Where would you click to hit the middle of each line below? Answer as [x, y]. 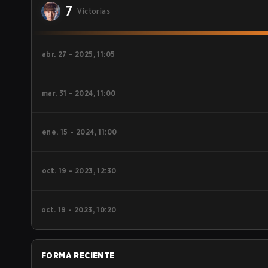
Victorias [94, 11]
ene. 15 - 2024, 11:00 [80, 132]
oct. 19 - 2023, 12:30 [79, 171]
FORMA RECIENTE [78, 255]
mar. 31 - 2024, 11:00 [79, 93]
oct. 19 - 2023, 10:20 [79, 210]
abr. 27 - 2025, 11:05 [79, 54]
